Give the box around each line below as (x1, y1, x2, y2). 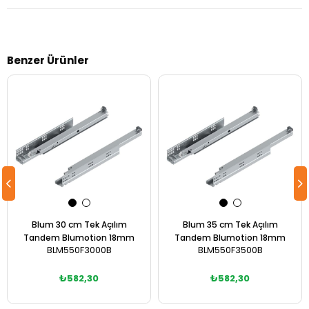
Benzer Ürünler (7, 53, 89, 68)
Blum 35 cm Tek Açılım (182, 219, 278, 230)
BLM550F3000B (46, 244, 112, 256)
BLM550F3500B (197, 244, 263, 256)
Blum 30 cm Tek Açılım (31, 219, 127, 230)
